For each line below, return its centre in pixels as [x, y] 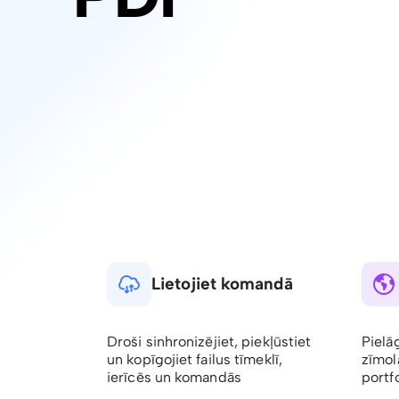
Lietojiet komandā [222, 284]
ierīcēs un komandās [174, 377]
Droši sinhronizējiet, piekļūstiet [209, 342]
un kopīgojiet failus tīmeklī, [195, 359]
